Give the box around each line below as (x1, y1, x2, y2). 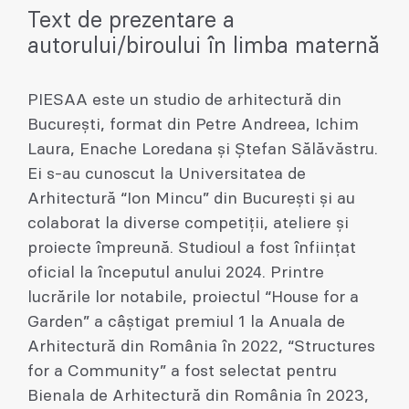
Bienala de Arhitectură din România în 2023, (27, 387, 369, 404)
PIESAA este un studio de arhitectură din (27, 91, 341, 109)
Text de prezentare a (27, 9, 235, 32)
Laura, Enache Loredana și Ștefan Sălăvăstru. (27, 141, 378, 158)
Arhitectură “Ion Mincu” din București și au (27, 190, 355, 207)
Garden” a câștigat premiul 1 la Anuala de (27, 313, 345, 330)
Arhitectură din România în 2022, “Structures (27, 338, 375, 355)
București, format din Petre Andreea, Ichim (27, 116, 359, 133)
